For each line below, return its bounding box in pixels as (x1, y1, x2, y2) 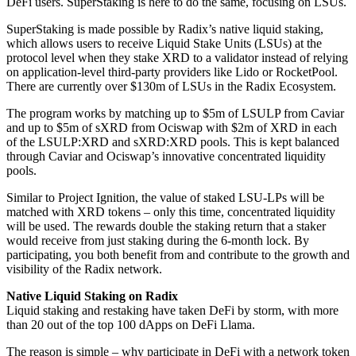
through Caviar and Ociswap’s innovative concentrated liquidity (6, 149, 326, 163)
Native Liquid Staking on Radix (6, 288, 178, 303)
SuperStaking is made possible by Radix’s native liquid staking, (6, 21, 323, 36)
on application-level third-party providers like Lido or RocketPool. (6, 64, 338, 79)
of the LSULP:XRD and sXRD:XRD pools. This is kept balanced (6, 134, 339, 149)
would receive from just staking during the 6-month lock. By (6, 233, 309, 247)
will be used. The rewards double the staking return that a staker (6, 219, 326, 233)
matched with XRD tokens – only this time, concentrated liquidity (6, 204, 335, 219)
